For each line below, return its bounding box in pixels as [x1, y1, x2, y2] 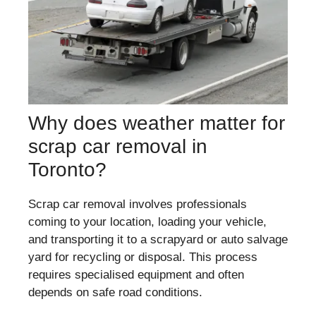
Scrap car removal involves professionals [28, 197, 247, 211]
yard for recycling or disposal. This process [28, 250, 257, 264]
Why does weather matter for [28, 111, 285, 134]
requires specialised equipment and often [28, 267, 244, 281]
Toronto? [28, 158, 107, 181]
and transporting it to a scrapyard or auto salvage [28, 232, 288, 246]
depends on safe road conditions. [28, 285, 202, 299]
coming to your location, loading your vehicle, [28, 214, 267, 229]
